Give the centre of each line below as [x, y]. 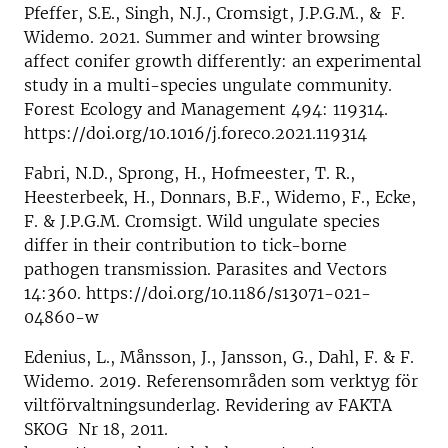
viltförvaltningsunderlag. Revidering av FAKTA [208, 404]
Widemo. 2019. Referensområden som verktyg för [221, 380]
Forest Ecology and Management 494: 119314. [206, 108]
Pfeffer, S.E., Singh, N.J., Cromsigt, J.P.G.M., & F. [214, 12]
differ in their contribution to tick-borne [185, 244]
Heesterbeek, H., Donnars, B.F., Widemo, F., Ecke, [220, 196]
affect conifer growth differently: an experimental [222, 60]
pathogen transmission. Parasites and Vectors [205, 268]
